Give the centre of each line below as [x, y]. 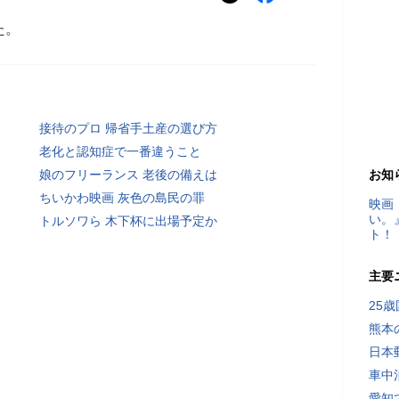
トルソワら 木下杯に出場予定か [128, 221]
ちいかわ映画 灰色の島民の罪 [122, 198]
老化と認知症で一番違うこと [120, 151]
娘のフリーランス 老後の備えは [128, 175]
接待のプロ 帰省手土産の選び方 [128, 128]
